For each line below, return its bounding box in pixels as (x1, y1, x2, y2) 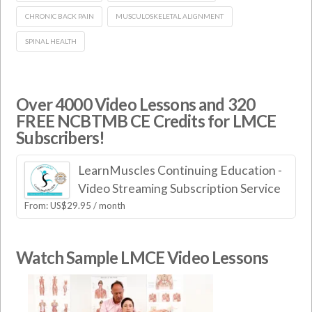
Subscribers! (16, 127, 105, 148)
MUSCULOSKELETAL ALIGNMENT (116, 12, 224, 21)
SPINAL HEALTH (24, 36, 77, 45)
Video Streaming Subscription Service (77, 180, 281, 196)
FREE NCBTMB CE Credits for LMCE (16, 111, 276, 132)
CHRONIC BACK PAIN (24, 12, 94, 21)
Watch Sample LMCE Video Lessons (16, 247, 269, 268)
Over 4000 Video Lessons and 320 (16, 94, 256, 115)
